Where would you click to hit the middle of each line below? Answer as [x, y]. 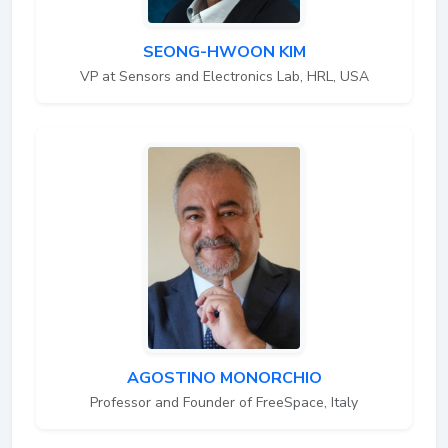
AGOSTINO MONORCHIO [224, 377]
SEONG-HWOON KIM [224, 51]
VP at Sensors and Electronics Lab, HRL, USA [224, 76]
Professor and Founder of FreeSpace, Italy [224, 402]
